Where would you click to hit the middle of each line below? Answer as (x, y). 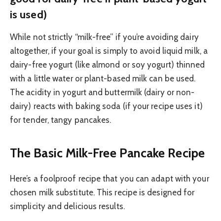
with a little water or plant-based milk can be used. (103, 78)
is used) (28, 14)
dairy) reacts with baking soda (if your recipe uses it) (106, 106)
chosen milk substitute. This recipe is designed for (102, 193)
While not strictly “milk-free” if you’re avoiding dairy (104, 37)
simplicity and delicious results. (67, 206)
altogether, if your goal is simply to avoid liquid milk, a (109, 51)
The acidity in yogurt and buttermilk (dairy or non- (102, 92)
